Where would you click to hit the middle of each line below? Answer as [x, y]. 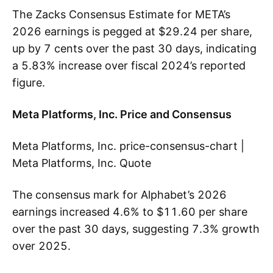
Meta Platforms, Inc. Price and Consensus [122, 114]
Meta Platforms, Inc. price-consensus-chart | [128, 146]
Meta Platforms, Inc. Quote [82, 163]
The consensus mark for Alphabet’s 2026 [119, 195]
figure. [29, 83]
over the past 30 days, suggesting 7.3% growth [136, 229]
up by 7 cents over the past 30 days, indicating [134, 48]
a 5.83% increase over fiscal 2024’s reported [129, 66]
